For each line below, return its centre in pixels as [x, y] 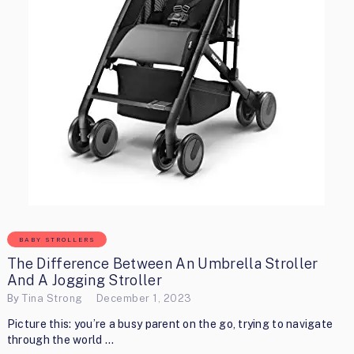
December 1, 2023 [144, 298]
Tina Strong [53, 298]
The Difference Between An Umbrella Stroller [162, 264]
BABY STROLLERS [56, 239]
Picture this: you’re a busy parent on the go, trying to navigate [170, 324]
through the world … [60, 340]
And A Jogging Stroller [84, 280]
